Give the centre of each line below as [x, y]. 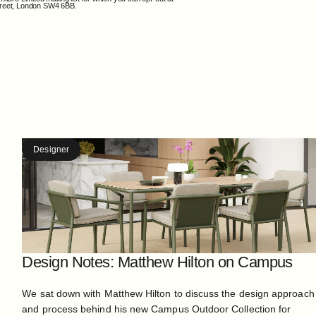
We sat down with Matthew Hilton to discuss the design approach [168, 293]
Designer [51, 149]
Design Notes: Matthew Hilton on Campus [157, 262]
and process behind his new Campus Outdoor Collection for [157, 309]
